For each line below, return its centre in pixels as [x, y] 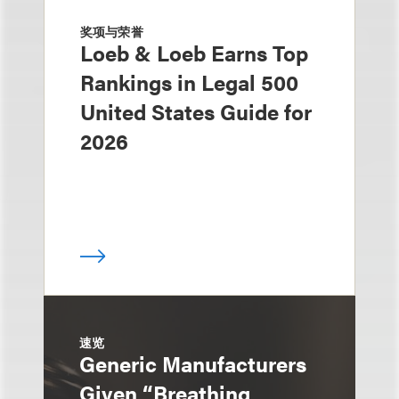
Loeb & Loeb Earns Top [194, 53]
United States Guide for [196, 112]
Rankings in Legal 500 [189, 82]
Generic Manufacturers [193, 364]
